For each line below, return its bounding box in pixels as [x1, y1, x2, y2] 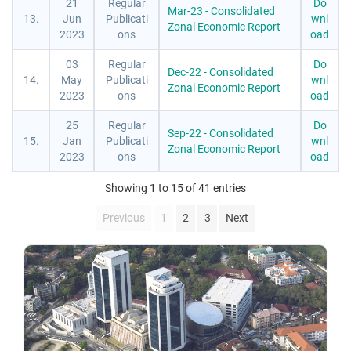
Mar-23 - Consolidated [168, 4, 275, 17]
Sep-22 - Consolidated [168, 126, 273, 139]
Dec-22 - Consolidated [168, 65, 273, 78]
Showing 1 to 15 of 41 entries [105, 182, 246, 196]
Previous [103, 212, 146, 226]
